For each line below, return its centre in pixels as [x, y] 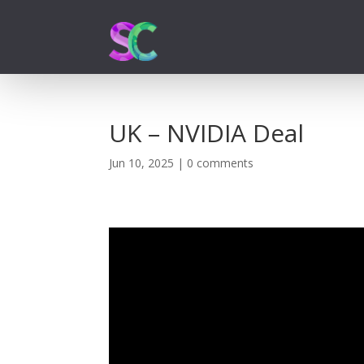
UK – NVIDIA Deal [207, 132]
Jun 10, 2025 [142, 162]
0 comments [221, 162]
